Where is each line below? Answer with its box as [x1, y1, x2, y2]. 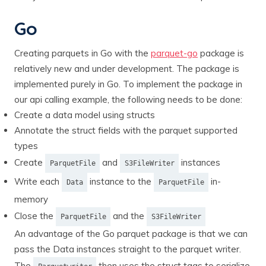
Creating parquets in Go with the [14, 47, 151, 59]
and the [110, 210, 147, 221]
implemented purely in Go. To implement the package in [14, 78, 242, 90]
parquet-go [151, 47, 198, 59]
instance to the [87, 175, 154, 187]
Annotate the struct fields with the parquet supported [14, 124, 237, 136]
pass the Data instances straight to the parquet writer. [14, 243, 241, 255]
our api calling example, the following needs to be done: [14, 93, 242, 105]
